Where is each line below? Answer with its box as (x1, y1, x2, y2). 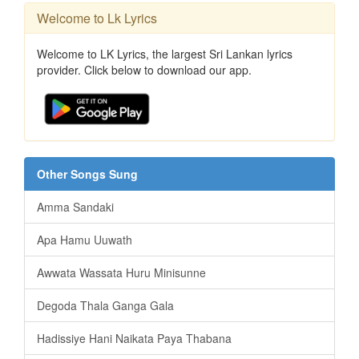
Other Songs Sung (37, 165, 138, 182)
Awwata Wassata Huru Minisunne (37, 264, 206, 280)
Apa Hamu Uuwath (37, 231, 132, 248)
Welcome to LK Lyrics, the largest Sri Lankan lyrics (37, 45, 292, 62)
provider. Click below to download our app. (37, 61, 252, 78)
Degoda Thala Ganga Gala (37, 296, 174, 313)
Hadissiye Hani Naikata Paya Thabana (37, 329, 232, 346)
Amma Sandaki (37, 198, 114, 215)
